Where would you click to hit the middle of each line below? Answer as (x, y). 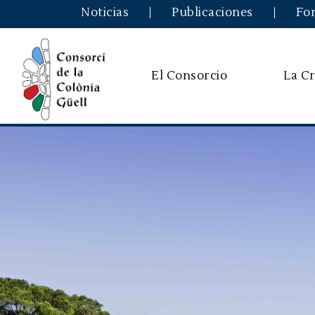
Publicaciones (212, 12)
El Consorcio (189, 76)
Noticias (105, 12)
